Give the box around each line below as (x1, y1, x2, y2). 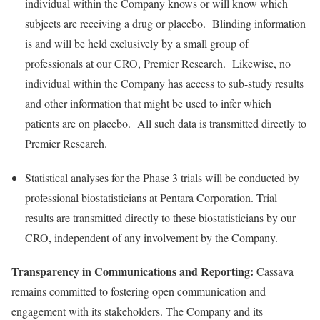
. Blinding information (203, 16, 306, 31)
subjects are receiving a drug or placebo (25, 16, 203, 31)
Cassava (254, 264, 294, 279)
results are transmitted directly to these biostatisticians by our (25, 210, 296, 225)
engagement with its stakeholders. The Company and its (11, 304, 263, 319)
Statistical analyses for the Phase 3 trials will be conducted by (25, 170, 299, 185)
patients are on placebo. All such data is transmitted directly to (25, 116, 306, 131)
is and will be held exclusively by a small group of (25, 36, 249, 51)
